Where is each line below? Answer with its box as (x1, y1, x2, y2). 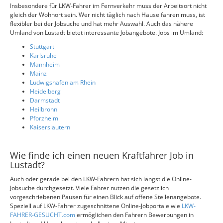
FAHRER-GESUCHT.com (10, 211, 77, 219)
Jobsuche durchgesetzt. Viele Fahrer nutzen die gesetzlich (10, 184, 169, 192)
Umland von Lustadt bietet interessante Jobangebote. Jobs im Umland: (10, 28, 203, 37)
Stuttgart (30, 42, 54, 51)
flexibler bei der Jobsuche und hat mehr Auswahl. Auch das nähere (10, 19, 193, 28)
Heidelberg (30, 87, 61, 96)
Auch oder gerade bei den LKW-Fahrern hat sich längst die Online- (10, 175, 192, 183)
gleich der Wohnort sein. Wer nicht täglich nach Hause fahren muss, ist (10, 10, 205, 19)
